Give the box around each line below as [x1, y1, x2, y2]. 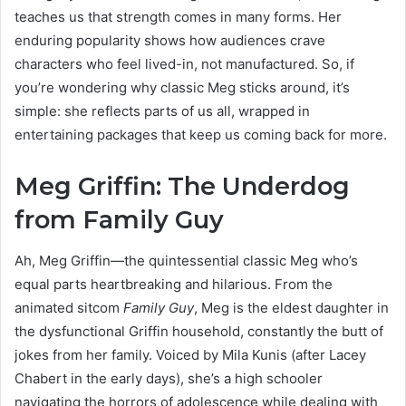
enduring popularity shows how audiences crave [14, 32, 325, 50]
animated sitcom [14, 298, 123, 316]
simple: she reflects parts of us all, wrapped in [14, 102, 310, 121]
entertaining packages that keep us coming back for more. [14, 126, 387, 144]
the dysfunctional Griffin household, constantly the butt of [14, 322, 383, 340]
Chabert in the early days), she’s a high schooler [14, 369, 323, 387]
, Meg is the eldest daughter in [194, 298, 389, 316]
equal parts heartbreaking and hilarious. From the [14, 275, 333, 293]
